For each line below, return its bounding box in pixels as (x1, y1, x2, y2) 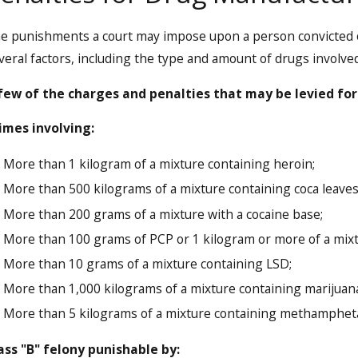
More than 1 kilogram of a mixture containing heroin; (3, 155, 316, 173)
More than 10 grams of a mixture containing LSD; (3, 254, 292, 272)
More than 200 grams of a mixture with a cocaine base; (3, 205, 324, 223)
